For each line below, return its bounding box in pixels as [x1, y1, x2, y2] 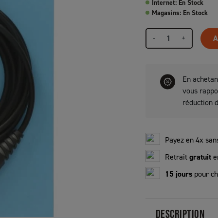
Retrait [165, 151, 189, 162]
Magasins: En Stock [152, 8, 208, 18]
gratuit [189, 151, 211, 162]
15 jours [165, 168, 192, 179]
